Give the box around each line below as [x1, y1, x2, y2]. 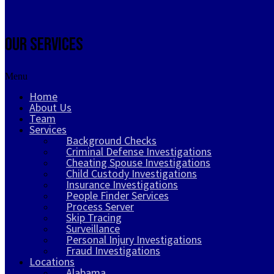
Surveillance [66, 221, 120, 235]
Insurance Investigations [66, 177, 178, 191]
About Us [29, 100, 72, 114]
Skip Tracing [66, 210, 122, 224]
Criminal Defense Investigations [66, 144, 212, 158]
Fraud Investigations [66, 243, 160, 257]
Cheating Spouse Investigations [66, 155, 210, 169]
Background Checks [66, 133, 157, 147]
